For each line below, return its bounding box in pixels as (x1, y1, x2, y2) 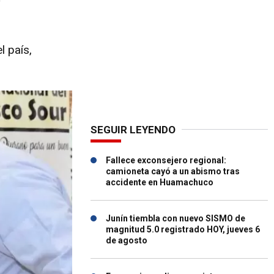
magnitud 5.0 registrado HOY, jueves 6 (106, 224, 260, 234)
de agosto (106, 235, 147, 245)
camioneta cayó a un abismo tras (106, 166, 240, 176)
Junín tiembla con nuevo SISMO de (106, 213, 245, 223)
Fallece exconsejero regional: (106, 155, 226, 165)
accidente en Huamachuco (106, 177, 213, 187)
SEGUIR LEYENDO (91, 124, 176, 136)
